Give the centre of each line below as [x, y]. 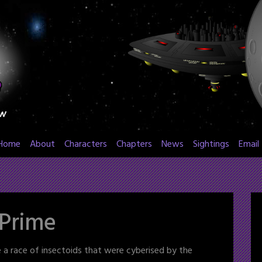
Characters [86, 144]
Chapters [134, 144]
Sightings [211, 144]
